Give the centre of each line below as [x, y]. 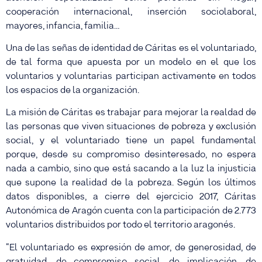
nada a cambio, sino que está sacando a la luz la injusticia [131, 169]
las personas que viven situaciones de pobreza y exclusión [131, 127]
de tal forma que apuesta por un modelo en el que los [131, 62]
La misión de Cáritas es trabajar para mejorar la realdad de [131, 113]
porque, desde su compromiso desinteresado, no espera [131, 155]
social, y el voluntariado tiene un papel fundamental [131, 141]
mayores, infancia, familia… [63, 26]
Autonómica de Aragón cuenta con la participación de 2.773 [131, 211]
